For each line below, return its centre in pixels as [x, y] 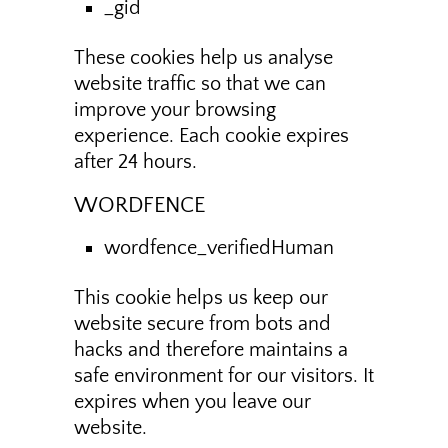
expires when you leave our [192, 402]
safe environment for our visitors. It [224, 376]
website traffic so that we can [200, 84]
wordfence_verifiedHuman [219, 248]
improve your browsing [175, 110]
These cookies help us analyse [203, 58]
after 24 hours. [135, 162]
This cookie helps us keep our [201, 298]
